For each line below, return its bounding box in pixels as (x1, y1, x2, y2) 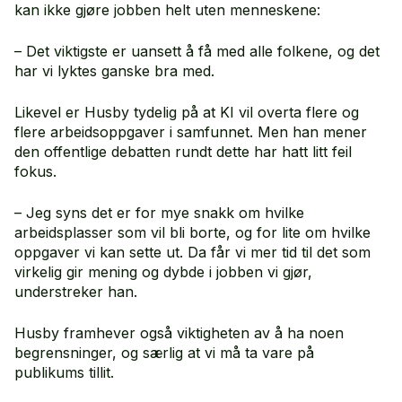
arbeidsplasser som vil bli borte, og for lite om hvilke (14, 223, 371, 241)
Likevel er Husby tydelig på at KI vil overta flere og (14, 102, 359, 121)
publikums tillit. (14, 363, 118, 381)
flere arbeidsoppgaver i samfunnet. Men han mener (14, 122, 367, 141)
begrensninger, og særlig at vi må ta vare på (14, 343, 314, 362)
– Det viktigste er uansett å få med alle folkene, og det (14, 41, 380, 60)
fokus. (14, 162, 61, 180)
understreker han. (14, 282, 142, 301)
